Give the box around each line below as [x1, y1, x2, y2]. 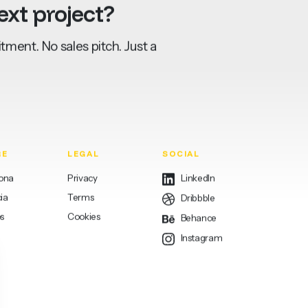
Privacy [67, 201, 98, 212]
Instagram [178, 261, 223, 272]
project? [32, 27, 114, 56]
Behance [178, 241, 217, 252]
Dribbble [178, 221, 215, 232]
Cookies [67, 239, 100, 250]
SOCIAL [162, 176, 200, 187]
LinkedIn [178, 201, 215, 212]
